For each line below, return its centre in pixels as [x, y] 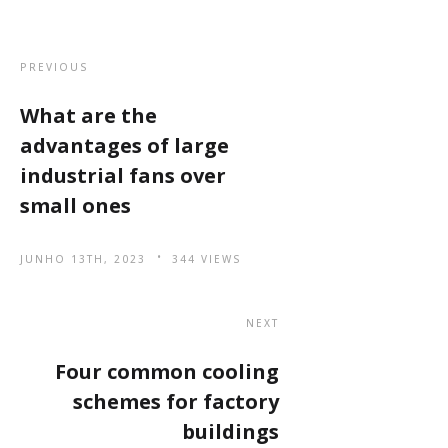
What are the [88, 115]
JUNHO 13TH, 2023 [83, 259]
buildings [230, 431]
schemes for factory [175, 401]
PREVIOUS [54, 67]
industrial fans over [123, 175]
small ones [75, 205]
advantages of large [124, 145]
